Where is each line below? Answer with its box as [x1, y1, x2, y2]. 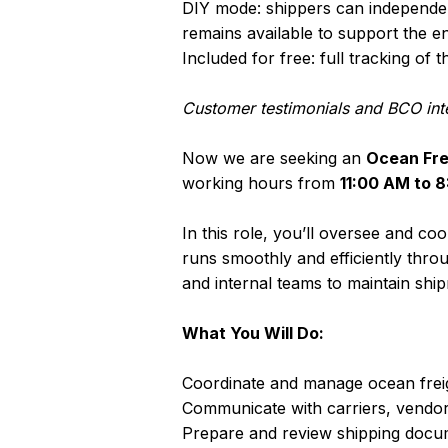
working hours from [182, 173, 340, 193]
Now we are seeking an [182, 148, 366, 168]
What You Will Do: [182, 323, 324, 343]
